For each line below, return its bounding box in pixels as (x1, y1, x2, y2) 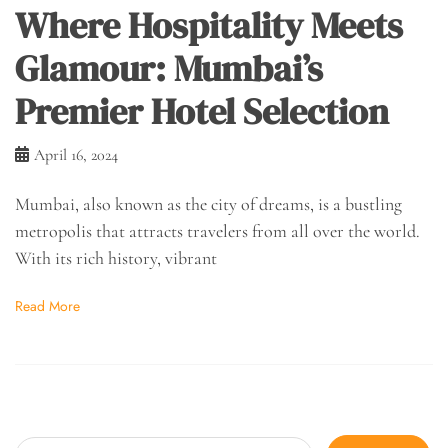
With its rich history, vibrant (15, 246, 217, 269)
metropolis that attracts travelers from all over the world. (15, 219, 420, 242)
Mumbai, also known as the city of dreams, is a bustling (15, 192, 402, 215)
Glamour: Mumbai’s (15, 43, 323, 93)
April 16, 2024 (34, 144, 118, 165)
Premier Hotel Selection (15, 86, 389, 136)
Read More (15, 296, 80, 317)
